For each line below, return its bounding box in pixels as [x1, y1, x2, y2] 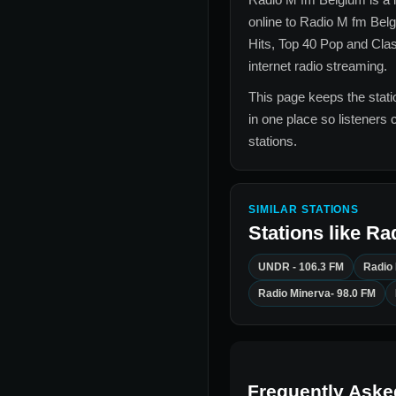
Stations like [248, 222, 366, 245]
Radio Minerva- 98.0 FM [258, 287, 376, 301]
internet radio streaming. [248, 58, 387, 74]
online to [248, 14, 300, 30]
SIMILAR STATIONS [248, 203, 360, 217]
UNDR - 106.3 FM [258, 261, 344, 274]
